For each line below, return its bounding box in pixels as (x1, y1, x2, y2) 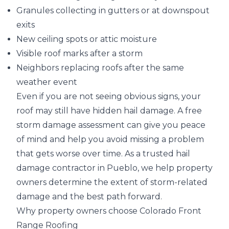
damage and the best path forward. (16, 192, 162, 201)
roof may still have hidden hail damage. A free (16, 106, 202, 116)
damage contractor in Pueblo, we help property (16, 163, 213, 173)
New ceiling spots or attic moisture (16, 34, 157, 44)
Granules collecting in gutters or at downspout (16, 6, 210, 15)
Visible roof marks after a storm (16, 49, 143, 58)
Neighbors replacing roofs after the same (16, 63, 184, 73)
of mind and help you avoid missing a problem (16, 134, 204, 144)
